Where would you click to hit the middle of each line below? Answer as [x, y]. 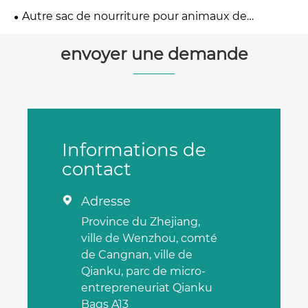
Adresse [106, 201]
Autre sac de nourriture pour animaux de [134, 16]
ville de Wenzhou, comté [149, 238]
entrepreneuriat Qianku [147, 287]
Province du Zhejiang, [141, 221]
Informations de [134, 150]
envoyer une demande [154, 54]
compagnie [45, 32]
